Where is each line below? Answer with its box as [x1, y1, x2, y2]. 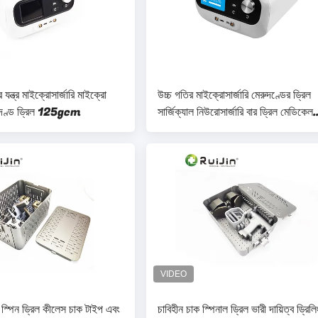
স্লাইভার [158, 121, 190, 138]
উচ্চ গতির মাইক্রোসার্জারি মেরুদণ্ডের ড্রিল [158, 87, 311, 104]
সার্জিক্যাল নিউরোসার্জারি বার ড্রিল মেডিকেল [158, 104, 313, 121]
